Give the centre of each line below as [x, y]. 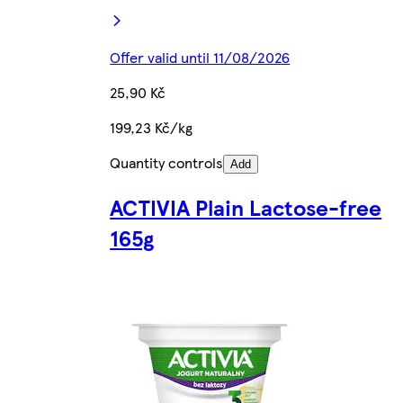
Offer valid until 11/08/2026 [200, 57]
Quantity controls [167, 162]
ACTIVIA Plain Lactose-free [246, 206]
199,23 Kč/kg [152, 127]
